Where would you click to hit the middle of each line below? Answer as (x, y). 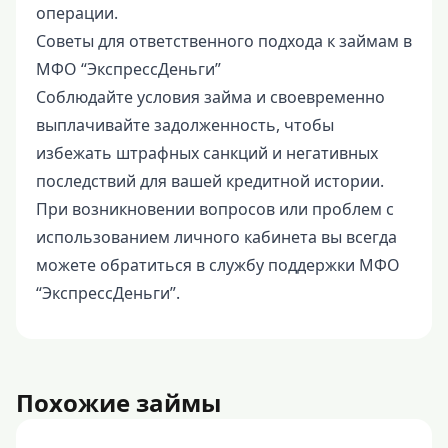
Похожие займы (118, 403)
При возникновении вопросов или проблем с (215, 209)
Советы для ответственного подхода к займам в (224, 41)
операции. (77, 13)
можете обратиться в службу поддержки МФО (218, 265)
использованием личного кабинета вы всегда (216, 237)
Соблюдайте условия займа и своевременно (210, 97)
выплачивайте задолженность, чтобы (185, 125)
